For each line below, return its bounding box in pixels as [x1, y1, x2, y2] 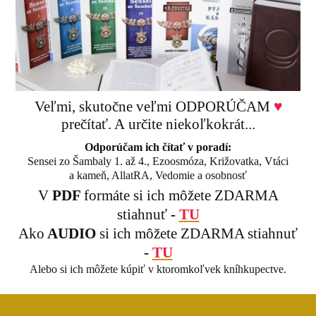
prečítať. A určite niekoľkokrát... [61, 115, 255, 133]
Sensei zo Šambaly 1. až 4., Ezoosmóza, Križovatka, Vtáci [28, 154, 288, 167]
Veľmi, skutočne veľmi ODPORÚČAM [34, 97, 274, 115]
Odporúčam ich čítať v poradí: [85, 140, 231, 153]
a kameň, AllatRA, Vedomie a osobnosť [69, 169, 247, 181]
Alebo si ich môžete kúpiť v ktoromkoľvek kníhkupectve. [30, 262, 286, 275]
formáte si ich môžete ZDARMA [83, 186, 279, 204]
